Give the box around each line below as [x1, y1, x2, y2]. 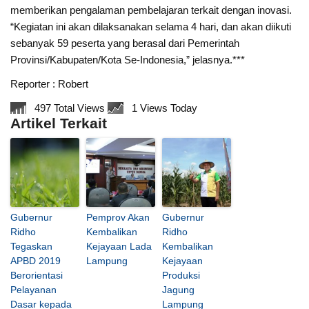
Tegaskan [10, 241, 53, 252]
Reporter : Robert [10, 77, 89, 90]
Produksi [162, 270, 201, 281]
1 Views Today [132, 102, 198, 114]
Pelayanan [10, 284, 57, 296]
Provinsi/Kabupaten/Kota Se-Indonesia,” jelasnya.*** [10, 53, 246, 66]
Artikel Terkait [10, 115, 108, 132]
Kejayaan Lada [86, 241, 152, 252]
